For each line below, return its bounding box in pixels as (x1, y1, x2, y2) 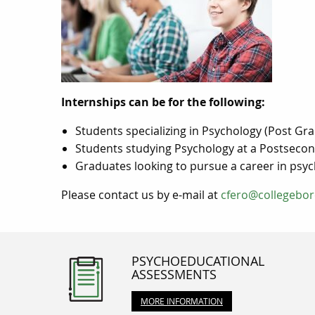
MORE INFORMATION (141, 295, 223, 307)
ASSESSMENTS (131, 265, 217, 283)
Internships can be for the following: (61, 94, 265, 110)
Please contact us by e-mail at (61, 186, 221, 202)
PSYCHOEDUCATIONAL (131, 252, 264, 269)
